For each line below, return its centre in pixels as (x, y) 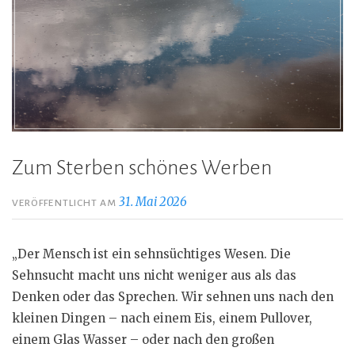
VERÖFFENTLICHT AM (66, 203)
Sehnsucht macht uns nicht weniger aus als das (154, 276)
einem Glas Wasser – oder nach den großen (143, 340)
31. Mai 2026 (153, 202)
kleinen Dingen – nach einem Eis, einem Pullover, (162, 319)
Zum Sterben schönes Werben (142, 168)
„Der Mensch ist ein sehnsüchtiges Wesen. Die (151, 254)
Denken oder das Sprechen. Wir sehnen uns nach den (173, 297)
